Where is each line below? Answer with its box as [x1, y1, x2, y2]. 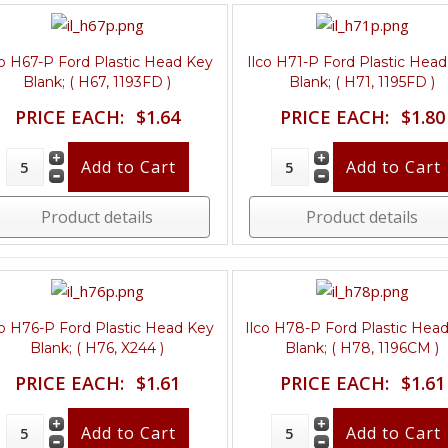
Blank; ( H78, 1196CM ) [285, 338, 440, 357]
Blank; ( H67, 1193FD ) [23, 72, 172, 91]
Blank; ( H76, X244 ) [30, 338, 165, 357]
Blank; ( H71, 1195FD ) [289, 72, 436, 91]
